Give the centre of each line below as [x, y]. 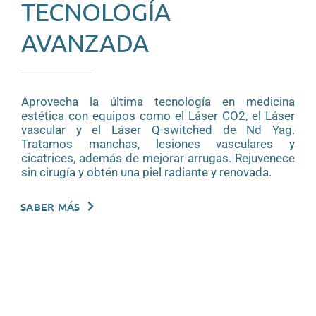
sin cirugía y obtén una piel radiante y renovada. [147, 172]
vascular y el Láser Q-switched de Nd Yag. [158, 129]
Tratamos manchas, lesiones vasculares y [158, 144]
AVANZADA [85, 42]
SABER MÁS [50, 206]
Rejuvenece [265, 158]
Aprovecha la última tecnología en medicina [158, 101]
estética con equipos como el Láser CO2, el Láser [158, 115]
